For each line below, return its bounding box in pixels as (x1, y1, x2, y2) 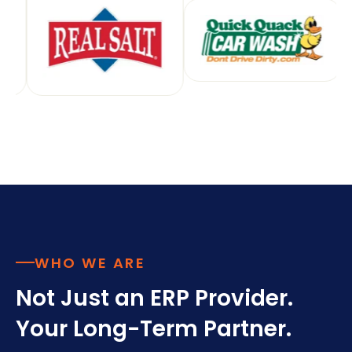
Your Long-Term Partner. (16, 313, 291, 344)
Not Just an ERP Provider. (16, 282, 293, 313)
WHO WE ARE (35, 252, 145, 273)
